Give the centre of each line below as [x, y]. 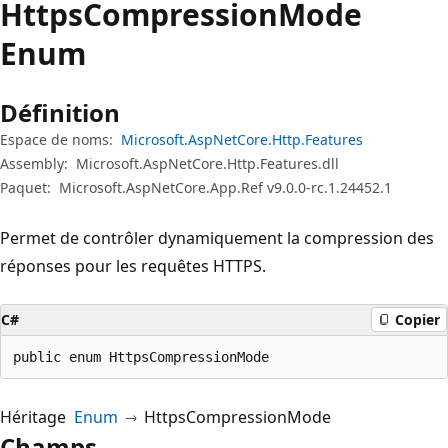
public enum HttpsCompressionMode [141, 356]
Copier [417, 319]
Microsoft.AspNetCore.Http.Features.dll [207, 163]
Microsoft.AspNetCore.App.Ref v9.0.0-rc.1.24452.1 [225, 187]
